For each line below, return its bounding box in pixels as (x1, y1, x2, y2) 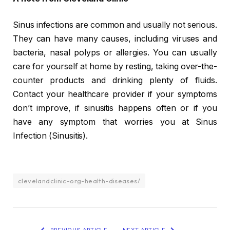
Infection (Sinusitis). (13, 131, 88, 141)
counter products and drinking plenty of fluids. (13, 75, 217, 86)
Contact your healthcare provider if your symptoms (13, 89, 217, 100)
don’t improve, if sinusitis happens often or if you (13, 103, 217, 113)
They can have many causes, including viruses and (13, 34, 217, 44)
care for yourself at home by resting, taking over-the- (13, 62, 217, 72)
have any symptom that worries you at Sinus (13, 117, 217, 127)
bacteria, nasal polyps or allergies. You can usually (13, 48, 217, 58)
